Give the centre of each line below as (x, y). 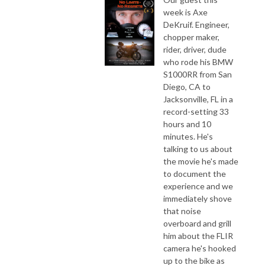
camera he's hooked (200, 248)
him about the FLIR (198, 235)
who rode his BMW (198, 62)
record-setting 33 (196, 111)
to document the (195, 173)
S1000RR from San (198, 74)
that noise (182, 211)
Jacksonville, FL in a (198, 99)
